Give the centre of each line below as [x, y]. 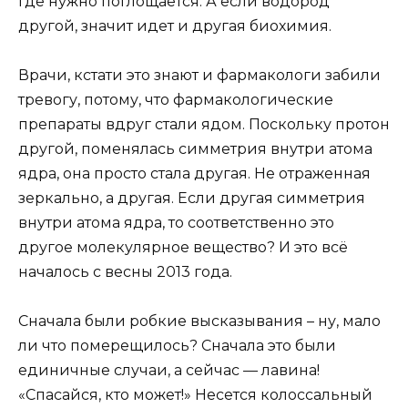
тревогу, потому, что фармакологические [176, 100]
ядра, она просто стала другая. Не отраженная [194, 174]
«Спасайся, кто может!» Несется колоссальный [195, 395]
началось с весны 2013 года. [125, 272]
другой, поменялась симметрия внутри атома [195, 149]
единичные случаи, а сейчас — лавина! [169, 371]
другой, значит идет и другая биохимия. [175, 26]
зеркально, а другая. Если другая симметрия [192, 199]
